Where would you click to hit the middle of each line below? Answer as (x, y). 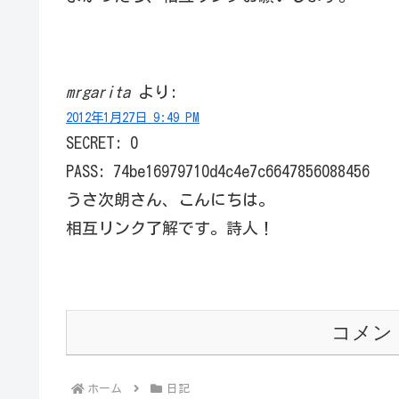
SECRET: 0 (102, 143)
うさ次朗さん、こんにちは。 (170, 200)
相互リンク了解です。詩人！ (170, 228)
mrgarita (98, 92)
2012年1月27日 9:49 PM (133, 118)
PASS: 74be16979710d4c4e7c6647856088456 (218, 171)
